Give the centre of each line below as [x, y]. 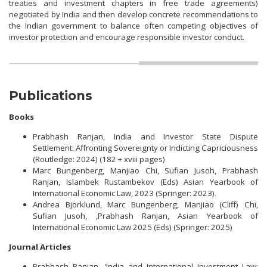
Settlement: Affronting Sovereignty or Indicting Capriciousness [145, 148]
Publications [51, 95]
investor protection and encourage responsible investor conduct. [127, 37]
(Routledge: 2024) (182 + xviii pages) [99, 159]
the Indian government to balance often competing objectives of [133, 25]
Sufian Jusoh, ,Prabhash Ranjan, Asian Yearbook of [145, 216]
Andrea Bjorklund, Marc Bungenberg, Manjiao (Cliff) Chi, [145, 205]
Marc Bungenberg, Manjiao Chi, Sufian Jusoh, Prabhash [145, 171]
